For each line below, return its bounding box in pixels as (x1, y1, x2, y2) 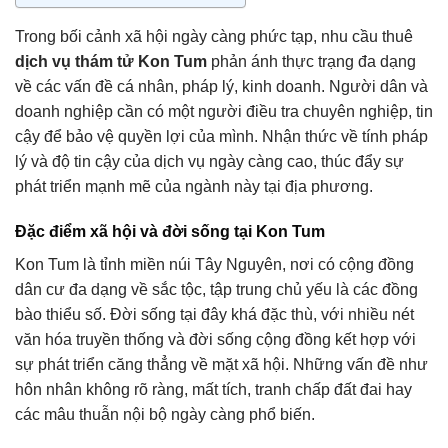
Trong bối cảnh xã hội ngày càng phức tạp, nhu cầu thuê (15, 27, 413, 45)
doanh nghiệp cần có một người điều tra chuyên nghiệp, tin (15, 102, 433, 120)
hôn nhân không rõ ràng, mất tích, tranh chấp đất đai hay (15, 381, 412, 399)
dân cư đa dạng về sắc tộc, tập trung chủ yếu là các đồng (15, 281, 418, 299)
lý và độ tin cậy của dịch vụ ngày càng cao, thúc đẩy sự (15, 152, 404, 170)
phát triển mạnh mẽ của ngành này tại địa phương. (15, 177, 373, 195)
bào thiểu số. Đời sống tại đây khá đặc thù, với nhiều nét (15, 306, 414, 324)
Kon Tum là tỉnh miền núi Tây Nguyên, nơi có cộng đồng (15, 256, 414, 274)
